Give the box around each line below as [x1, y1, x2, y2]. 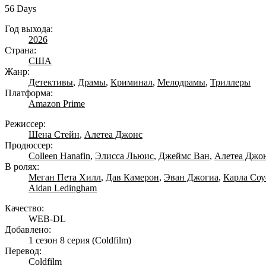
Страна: [5, 45, 36, 56]
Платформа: [5, 88, 53, 99]
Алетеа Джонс [84, 129, 142, 140]
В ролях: [5, 161, 39, 172]
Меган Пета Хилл [28, 172, 101, 183]
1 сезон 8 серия [28, 235, 90, 246]
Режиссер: [5, 119, 46, 129]
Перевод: [5, 246, 42, 256]
